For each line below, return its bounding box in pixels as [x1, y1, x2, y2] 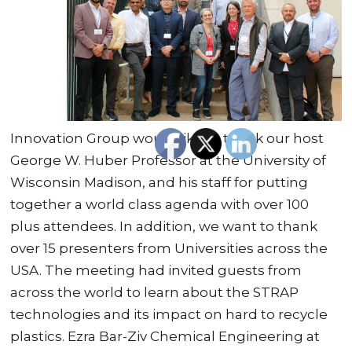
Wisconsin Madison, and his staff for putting [10, 174, 309, 190]
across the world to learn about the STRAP [10, 284, 299, 300]
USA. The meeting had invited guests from [10, 262, 302, 278]
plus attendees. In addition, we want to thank [10, 218, 318, 234]
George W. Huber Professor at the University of [10, 152, 327, 168]
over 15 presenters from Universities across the [10, 240, 328, 256]
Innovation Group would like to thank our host [10, 130, 324, 146]
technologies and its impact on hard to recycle [10, 306, 328, 322]
